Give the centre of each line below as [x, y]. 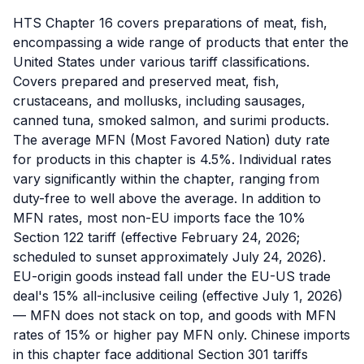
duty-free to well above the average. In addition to [167, 198]
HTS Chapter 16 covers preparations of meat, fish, [170, 23]
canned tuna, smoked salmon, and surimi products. [171, 120]
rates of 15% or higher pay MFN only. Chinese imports [182, 335]
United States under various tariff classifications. [161, 62]
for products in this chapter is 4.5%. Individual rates [172, 159]
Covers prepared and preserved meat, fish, [146, 81]
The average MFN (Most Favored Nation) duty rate [171, 140]
